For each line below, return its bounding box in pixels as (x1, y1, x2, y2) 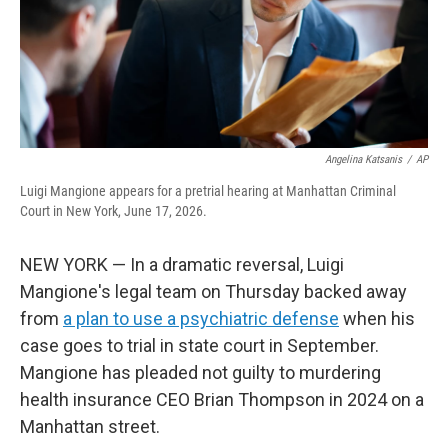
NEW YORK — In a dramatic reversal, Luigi (20, 254, 344, 275)
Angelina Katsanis (325, 153, 402, 166)
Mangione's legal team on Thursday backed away (20, 281, 407, 302)
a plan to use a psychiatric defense (63, 308, 339, 329)
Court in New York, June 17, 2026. (20, 203, 207, 219)
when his (339, 308, 415, 329)
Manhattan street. (20, 416, 160, 437)
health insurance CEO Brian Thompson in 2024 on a (20, 389, 424, 410)
